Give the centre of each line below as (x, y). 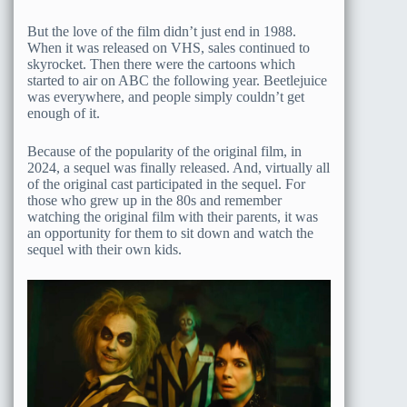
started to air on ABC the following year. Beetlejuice (177, 81)
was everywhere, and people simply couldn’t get (166, 97)
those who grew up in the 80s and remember (154, 201)
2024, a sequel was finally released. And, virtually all (179, 168)
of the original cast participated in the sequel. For (166, 184)
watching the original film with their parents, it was (173, 217)
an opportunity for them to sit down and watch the (170, 233)
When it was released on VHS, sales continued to (169, 48)
